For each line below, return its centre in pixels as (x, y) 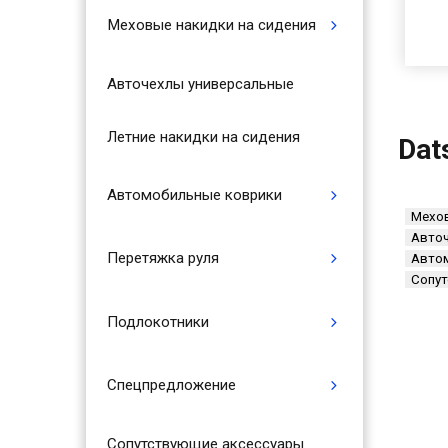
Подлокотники (157, 321)
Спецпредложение (171, 385)
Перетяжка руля (162, 258)
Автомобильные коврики (194, 194)
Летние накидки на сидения (203, 136)
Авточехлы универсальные (200, 83)
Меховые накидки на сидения (211, 25)
